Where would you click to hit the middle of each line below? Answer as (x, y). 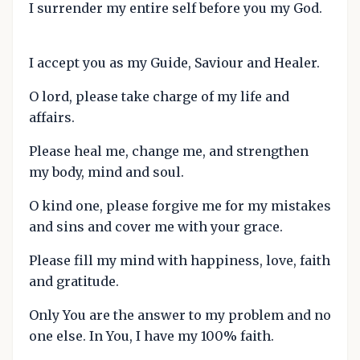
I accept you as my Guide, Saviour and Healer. (174, 62)
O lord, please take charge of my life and (159, 96)
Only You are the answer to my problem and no (180, 315)
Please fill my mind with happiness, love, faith (180, 260)
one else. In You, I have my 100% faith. (151, 335)
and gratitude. (74, 281)
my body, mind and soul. (106, 172)
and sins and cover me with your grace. (156, 226)
